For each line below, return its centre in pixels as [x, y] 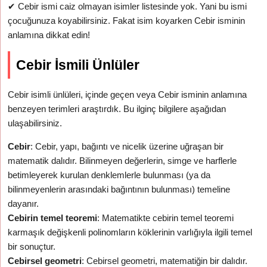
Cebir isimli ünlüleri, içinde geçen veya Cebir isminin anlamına [128, 94]
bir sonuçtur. [32, 246]
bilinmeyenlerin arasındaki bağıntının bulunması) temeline [119, 189]
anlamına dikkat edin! [49, 35]
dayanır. [24, 204]
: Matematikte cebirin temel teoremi [166, 218]
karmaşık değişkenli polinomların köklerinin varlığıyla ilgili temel [130, 232]
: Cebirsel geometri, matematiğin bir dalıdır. [165, 261]
